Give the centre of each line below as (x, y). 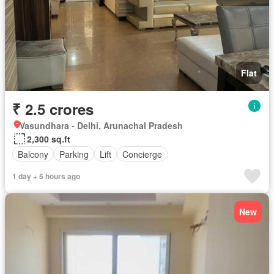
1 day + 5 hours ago (46, 176)
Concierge (142, 154)
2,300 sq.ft (49, 139)
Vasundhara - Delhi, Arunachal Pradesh (101, 125)
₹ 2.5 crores (53, 109)
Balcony (33, 154)
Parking (74, 154)
